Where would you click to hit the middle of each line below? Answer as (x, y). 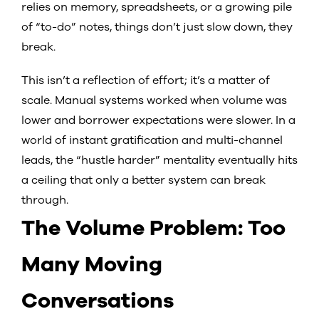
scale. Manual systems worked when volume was (154, 101)
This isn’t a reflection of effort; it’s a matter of (146, 81)
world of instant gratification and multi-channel (152, 141)
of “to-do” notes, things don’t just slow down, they (157, 27)
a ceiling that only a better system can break (143, 181)
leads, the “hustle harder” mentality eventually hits (159, 161)
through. (45, 200)
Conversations (98, 301)
